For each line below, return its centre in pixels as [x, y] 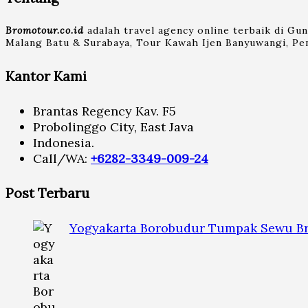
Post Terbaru [47, 193]
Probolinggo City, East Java [113, 126]
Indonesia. [64, 142]
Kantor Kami [46, 76]
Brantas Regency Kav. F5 [104, 111]
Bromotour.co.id [45, 31]
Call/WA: [62, 158]
